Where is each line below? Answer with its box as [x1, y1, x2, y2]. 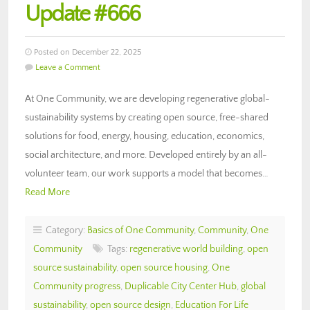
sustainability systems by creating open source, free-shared [25, 111, 268, 123]
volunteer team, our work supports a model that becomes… [25, 167, 268, 179]
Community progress [33, 280, 120, 292]
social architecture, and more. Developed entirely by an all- [25, 149, 267, 161]
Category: [42, 224, 87, 236]
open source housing [120, 262, 208, 273]
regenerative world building [129, 243, 243, 255]
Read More [25, 186, 70, 198]
